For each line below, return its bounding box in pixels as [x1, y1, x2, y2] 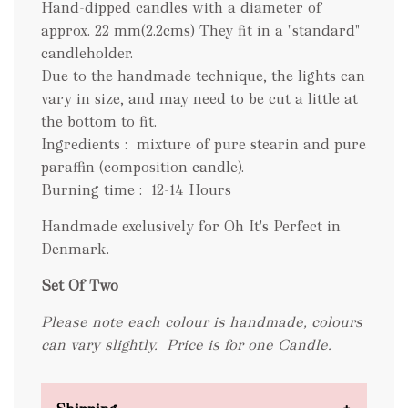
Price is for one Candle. [167, 335, 331, 354]
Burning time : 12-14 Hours [41, 180, 240, 199]
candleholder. [41, 44, 142, 63]
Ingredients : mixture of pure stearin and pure [41, 135, 366, 154]
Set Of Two [41, 276, 118, 295]
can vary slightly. [41, 335, 158, 354]
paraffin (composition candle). [41, 158, 244, 177]
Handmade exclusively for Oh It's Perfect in [41, 217, 341, 236]
